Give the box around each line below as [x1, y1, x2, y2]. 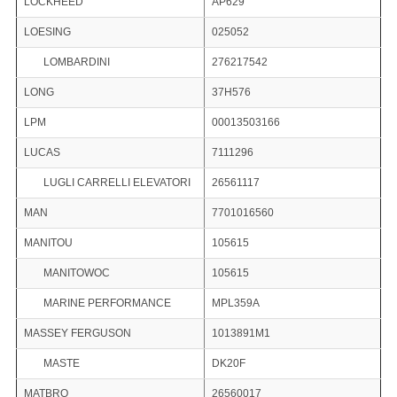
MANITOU [23, 237, 73, 250]
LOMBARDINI [43, 56, 110, 69]
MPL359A [211, 297, 260, 310]
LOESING [23, 26, 71, 39]
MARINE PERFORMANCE [43, 297, 171, 310]
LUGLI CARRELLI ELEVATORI [43, 176, 191, 190]
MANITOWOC [43, 267, 110, 280]
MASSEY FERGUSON [23, 327, 131, 340]
